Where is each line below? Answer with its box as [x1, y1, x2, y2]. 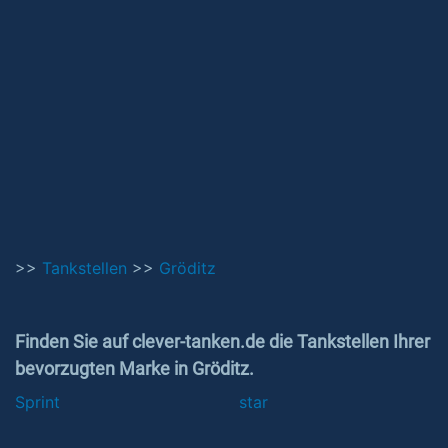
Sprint [15, 392, 60, 412]
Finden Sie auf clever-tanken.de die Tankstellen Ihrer [15, 331, 430, 352]
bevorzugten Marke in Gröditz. [15, 358, 254, 379]
